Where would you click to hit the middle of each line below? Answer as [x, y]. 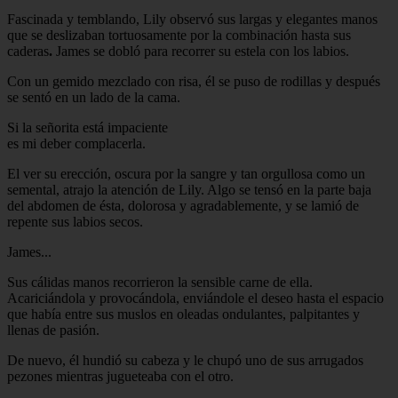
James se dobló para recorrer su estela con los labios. [203, 51]
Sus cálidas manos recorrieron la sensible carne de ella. [160, 282]
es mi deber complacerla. [76, 143]
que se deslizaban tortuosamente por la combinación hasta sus [179, 35]
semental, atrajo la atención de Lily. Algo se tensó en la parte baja [189, 189]
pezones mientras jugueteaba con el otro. [120, 376]
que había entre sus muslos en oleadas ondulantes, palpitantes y [183, 314]
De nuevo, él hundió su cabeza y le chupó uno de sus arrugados [185, 360]
